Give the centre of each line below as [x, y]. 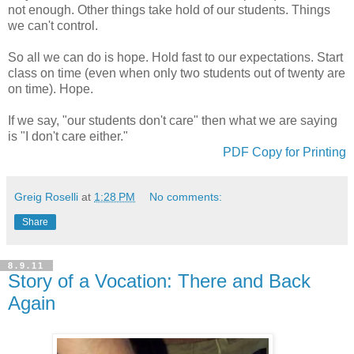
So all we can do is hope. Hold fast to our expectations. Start [175, 58]
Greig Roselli [46, 197]
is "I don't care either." [68, 137]
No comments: [186, 197]
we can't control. [53, 26]
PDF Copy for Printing [284, 153]
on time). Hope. [51, 89]
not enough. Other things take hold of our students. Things [169, 10]
